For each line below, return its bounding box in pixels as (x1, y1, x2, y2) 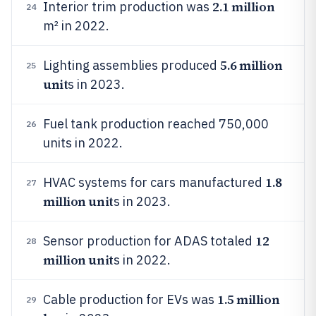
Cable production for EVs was (43, 291, 217, 308)
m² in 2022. (43, 18, 109, 34)
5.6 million (220, 56, 283, 74)
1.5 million (217, 291, 280, 308)
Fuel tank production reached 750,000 (43, 116, 269, 132)
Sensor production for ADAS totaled (43, 233, 255, 249)
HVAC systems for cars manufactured (43, 174, 265, 190)
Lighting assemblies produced (43, 57, 220, 73)
